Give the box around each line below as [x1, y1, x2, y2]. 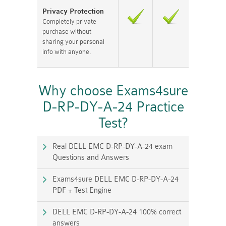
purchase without [42, 27, 91, 35]
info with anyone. [42, 47, 91, 55]
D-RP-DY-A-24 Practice [42, 98, 184, 115]
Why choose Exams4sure [38, 82, 188, 99]
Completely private [42, 17, 96, 25]
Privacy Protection [42, 7, 104, 16]
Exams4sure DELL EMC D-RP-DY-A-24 [52, 175, 179, 184]
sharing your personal [42, 37, 104, 45]
